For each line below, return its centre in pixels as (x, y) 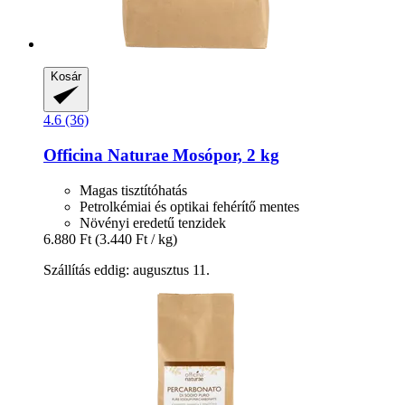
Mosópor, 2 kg (224, 155)
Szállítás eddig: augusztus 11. (127, 269)
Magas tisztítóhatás (133, 190)
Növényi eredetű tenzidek (153, 222)
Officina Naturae (106, 155)
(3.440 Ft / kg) (136, 239)
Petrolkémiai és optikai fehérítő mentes (189, 206)
